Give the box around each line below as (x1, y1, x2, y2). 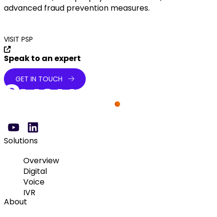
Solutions (4, 135, 38, 146)
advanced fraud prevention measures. (4, 2, 150, 14)
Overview (23, 155, 59, 167)
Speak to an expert (4, 53, 81, 64)
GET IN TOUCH (15, 74, 64, 84)
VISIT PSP (4, 34, 33, 45)
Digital (23, 166, 47, 177)
